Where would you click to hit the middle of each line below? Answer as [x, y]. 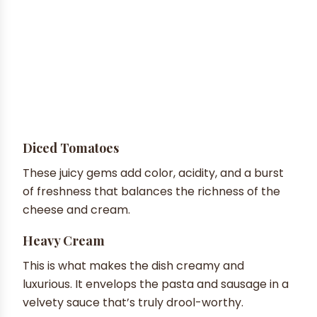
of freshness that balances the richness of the [151, 191]
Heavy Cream [64, 240]
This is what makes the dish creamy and [133, 265]
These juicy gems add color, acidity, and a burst [153, 173]
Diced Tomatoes [71, 148]
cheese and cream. [76, 209]
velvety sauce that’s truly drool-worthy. [133, 302]
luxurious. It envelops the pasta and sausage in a [156, 284]
